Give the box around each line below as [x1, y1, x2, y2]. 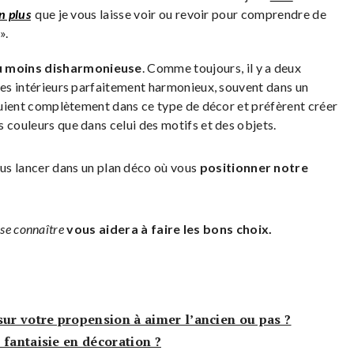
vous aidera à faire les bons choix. [64, 221, 273, 237]
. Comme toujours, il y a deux [141, 60, 302, 76]
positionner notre [199, 160, 309, 175]
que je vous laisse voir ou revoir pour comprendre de [35, 6, 326, 22]
